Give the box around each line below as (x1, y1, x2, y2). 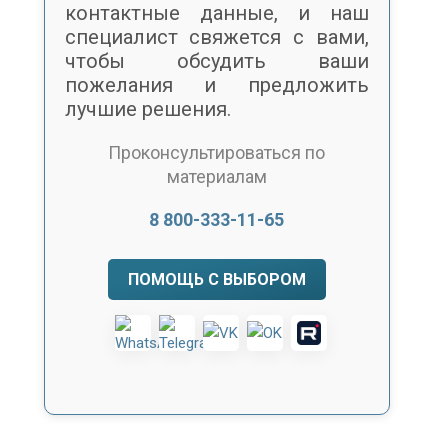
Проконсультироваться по (108, 141, 326, 163)
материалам (166, 165, 267, 187)
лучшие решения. (64, 96, 231, 121)
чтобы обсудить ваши (64, 48, 369, 73)
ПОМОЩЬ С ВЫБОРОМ (127, 270, 306, 290)
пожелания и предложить (64, 72, 369, 97)
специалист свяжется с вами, (64, 24, 369, 49)
